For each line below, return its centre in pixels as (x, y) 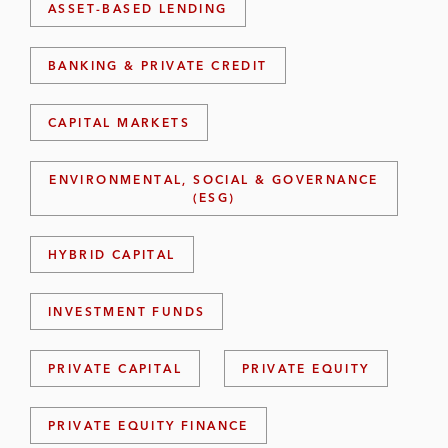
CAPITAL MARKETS (119, 122)
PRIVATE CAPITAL (115, 368)
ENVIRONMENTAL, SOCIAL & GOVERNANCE (214, 179)
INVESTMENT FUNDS (127, 311)
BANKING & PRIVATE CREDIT (158, 65)
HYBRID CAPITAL (112, 254)
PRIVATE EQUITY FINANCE (148, 425)
